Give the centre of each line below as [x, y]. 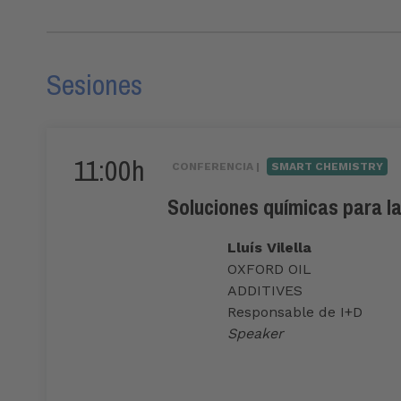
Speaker [256, 334]
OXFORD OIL [269, 269]
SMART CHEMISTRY [327, 167]
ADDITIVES [265, 291]
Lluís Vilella [269, 248]
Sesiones [94, 85]
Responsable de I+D [295, 312]
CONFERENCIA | [217, 167]
